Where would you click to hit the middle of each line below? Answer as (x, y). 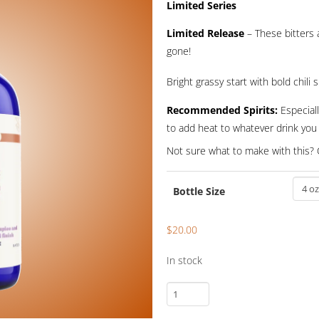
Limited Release (205, 33)
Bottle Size (199, 191)
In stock (184, 261)
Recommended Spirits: (222, 110)
